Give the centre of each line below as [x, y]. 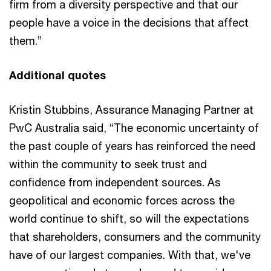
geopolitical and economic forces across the [122, 200]
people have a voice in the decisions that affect [129, 22]
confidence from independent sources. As [115, 182]
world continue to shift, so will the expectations [129, 218]
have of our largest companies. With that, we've [130, 254]
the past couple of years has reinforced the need [132, 145]
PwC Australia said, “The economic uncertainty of [134, 127]
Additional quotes [57, 75]
